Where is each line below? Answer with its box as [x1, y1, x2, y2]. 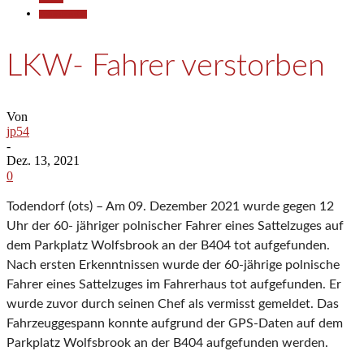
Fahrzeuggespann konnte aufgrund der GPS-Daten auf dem [6, 317, 343, 331]
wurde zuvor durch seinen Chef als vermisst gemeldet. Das [6, 297, 339, 311]
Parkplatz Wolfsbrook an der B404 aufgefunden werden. [6, 336, 328, 350]
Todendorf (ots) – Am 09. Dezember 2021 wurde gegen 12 [6, 200, 334, 214]
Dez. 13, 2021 [6, 154, 80, 168]
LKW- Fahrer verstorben [6, 50, 325, 81]
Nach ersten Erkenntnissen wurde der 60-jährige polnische [6, 258, 340, 272]
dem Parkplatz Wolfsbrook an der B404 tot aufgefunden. [6, 239, 330, 253]
